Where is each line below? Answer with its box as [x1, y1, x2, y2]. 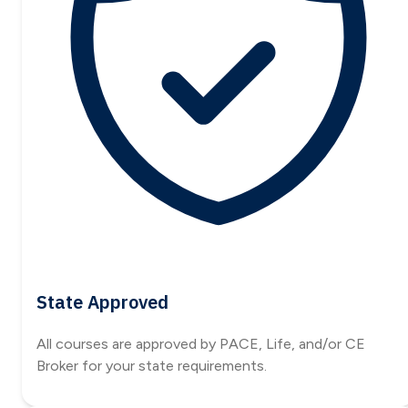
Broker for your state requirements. [36, 357, 267, 375]
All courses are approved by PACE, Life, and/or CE [36, 335, 365, 353]
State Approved [36, 290, 168, 315]
